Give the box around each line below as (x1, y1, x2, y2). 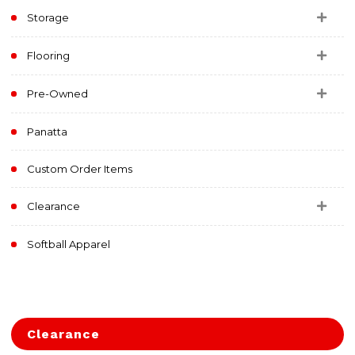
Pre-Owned (26, 87, 88, 100)
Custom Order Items (26, 162, 132, 175)
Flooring (26, 49, 70, 62)
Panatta (26, 125, 67, 138)
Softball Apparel (26, 238, 110, 250)
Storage (26, 11, 69, 24)
